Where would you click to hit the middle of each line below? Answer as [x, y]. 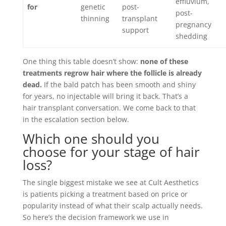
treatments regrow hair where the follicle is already [112, 73]
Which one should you [91, 139]
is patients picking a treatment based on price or [105, 194]
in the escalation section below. [76, 119]
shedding [191, 36]
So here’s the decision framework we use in [96, 217]
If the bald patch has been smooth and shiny [119, 84]
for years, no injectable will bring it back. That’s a [105, 96]
